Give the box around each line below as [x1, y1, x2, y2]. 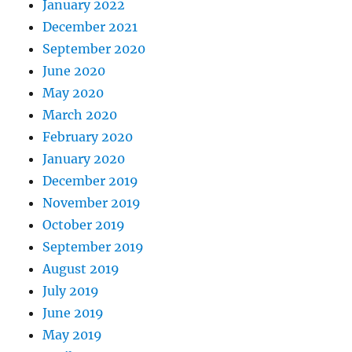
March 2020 [42, 107, 118, 123]
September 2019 [42, 239, 145, 255]
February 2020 [42, 129, 134, 145]
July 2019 [42, 283, 100, 299]
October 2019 [42, 217, 126, 233]
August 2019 [42, 261, 120, 277]
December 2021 [42, 19, 138, 35]
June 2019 [42, 305, 104, 321]
